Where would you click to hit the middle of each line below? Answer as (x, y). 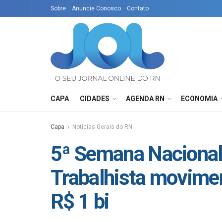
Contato (138, 8)
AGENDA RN (145, 99)
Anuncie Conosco (96, 8)
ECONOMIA (199, 99)
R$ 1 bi (80, 201)
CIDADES (95, 99)
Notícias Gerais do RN (102, 127)
